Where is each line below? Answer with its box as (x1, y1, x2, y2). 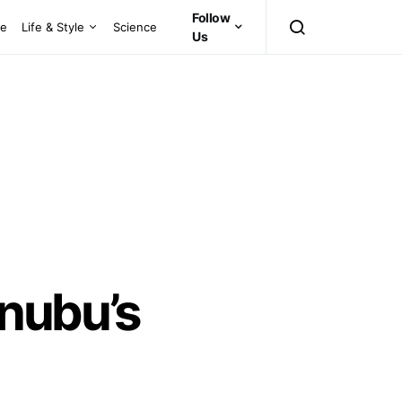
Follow (192, 10, 231, 25)
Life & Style (22, 19, 85, 34)
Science (113, 19, 158, 34)
